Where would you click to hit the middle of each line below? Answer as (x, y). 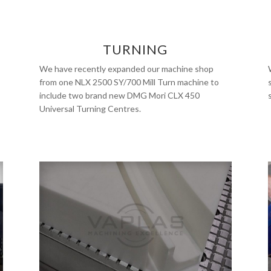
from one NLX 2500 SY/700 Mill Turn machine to (129, 82)
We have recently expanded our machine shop (126, 68)
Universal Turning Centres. (90, 108)
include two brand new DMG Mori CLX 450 (119, 95)
